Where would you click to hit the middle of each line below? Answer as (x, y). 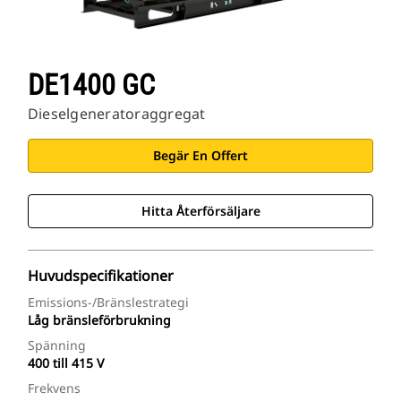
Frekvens (54, 388)
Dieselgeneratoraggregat (117, 114)
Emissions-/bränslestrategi (108, 303)
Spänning (57, 346)
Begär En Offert (200, 156)
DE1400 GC (91, 85)
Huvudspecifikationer (101, 276)
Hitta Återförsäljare (200, 211)
